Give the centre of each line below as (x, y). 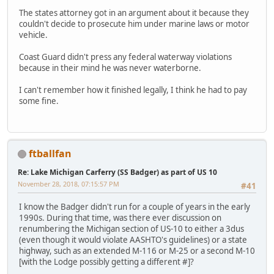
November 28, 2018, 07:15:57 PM (68, 183)
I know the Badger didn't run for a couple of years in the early (135, 207)
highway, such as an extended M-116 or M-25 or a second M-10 (137, 251)
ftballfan (50, 153)
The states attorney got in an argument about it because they (134, 13)
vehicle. (33, 35)
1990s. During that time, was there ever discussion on (120, 218)
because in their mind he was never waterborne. (110, 68)
